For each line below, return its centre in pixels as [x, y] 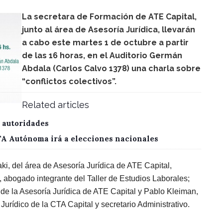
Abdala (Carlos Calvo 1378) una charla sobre [111, 68]
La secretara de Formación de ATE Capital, [109, 17]
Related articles [56, 105]
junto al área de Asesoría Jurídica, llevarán [109, 30]
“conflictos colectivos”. [69, 81]
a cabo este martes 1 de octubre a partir [105, 43]
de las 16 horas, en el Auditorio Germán [102, 56]
